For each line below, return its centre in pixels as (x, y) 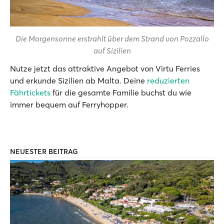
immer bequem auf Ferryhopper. (69, 104)
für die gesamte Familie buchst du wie (121, 92)
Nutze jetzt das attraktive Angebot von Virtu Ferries (105, 68)
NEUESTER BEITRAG (44, 151)
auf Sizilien (112, 50)
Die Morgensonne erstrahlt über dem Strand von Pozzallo (112, 38)
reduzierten (168, 80)
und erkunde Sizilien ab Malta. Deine (78, 80)
